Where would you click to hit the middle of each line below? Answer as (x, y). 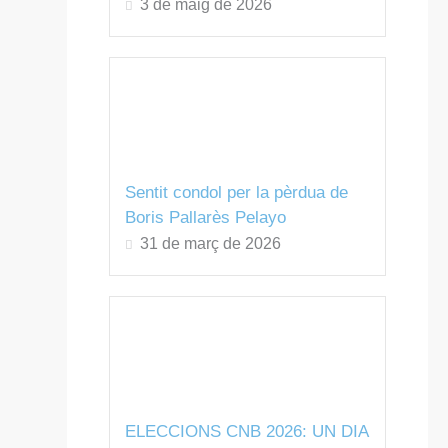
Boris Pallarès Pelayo (205, 217)
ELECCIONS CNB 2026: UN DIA (246, 431)
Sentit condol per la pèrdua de (236, 192)
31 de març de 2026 (210, 243)
